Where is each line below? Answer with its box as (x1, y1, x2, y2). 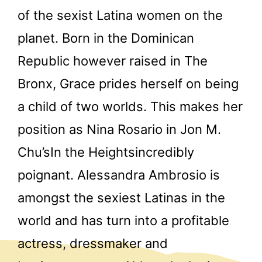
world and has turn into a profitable (18, 212, 229, 228)
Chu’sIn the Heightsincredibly (18, 144, 194, 160)
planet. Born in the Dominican (18, 30, 194, 46)
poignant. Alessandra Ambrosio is (18, 167, 220, 182)
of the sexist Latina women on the (18, 7, 223, 23)
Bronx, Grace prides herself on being (18, 75, 239, 91)
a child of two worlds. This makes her (18, 98, 243, 114)
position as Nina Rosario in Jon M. (18, 121, 221, 137)
